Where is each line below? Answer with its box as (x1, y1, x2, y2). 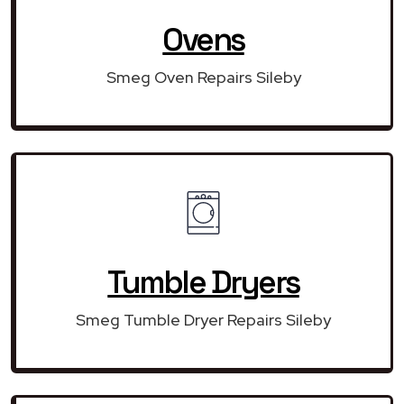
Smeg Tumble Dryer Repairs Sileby (76, 308, 331, 330)
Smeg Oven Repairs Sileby (106, 66, 301, 87)
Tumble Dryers (107, 262, 299, 302)
